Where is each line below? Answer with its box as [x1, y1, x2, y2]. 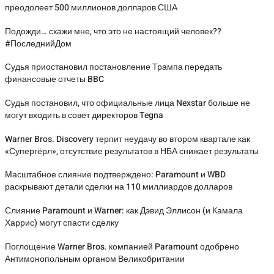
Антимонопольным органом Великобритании [5, 252, 185, 265]
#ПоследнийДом [5, 37, 72, 50]
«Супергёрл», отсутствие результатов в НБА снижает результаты [5, 144, 259, 158]
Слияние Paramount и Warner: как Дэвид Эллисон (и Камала [5, 204, 243, 217]
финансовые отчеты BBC [5, 73, 104, 86]
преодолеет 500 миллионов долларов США [5, 1, 177, 15]
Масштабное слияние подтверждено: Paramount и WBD [5, 168, 226, 182]
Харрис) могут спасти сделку [5, 216, 119, 229]
